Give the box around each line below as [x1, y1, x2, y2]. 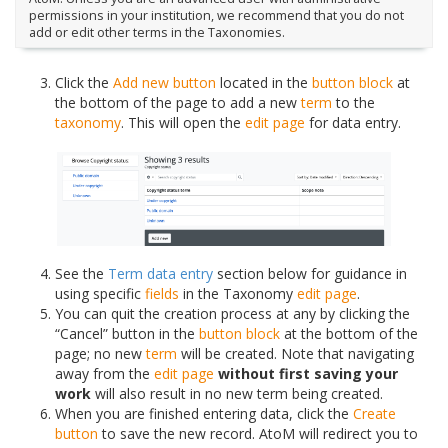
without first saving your [218, 363, 398, 383]
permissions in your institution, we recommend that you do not [28, 6, 404, 24]
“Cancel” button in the [55, 323, 199, 343]
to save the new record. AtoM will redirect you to [98, 423, 418, 443]
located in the [216, 73, 312, 93]
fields [145, 283, 179, 303]
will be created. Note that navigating [177, 343, 414, 363]
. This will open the [121, 113, 245, 133]
